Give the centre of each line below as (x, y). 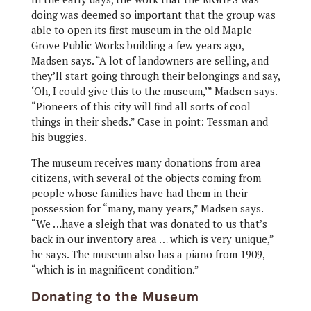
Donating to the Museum (115, 297)
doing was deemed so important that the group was (153, 15)
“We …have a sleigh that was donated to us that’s (149, 224)
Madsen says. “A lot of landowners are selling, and (150, 61)
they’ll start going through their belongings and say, (155, 76)
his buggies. (59, 137)
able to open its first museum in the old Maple (141, 30)
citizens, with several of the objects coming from (146, 178)
